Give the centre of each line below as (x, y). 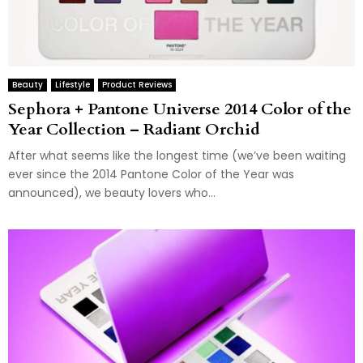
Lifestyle (73, 84)
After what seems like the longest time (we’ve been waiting (177, 155)
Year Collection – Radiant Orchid (134, 129)
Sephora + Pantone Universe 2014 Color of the (180, 109)
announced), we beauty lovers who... (112, 192)
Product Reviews (137, 84)
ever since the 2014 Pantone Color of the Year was (151, 174)
